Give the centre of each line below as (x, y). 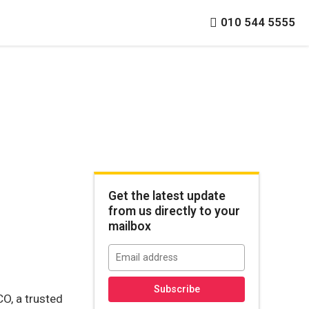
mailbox (130, 226)
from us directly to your (174, 211)
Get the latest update (167, 196)
